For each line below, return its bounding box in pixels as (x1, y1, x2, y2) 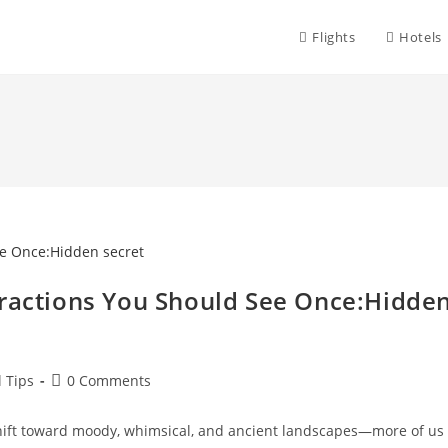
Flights (312, 28, 356, 46)
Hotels (399, 28, 442, 46)
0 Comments (67, 370, 151, 390)
